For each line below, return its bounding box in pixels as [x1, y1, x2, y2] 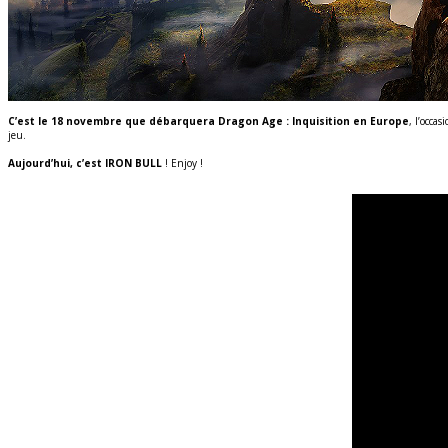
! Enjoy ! [162, 155, 203, 170]
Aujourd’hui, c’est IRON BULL [8, 155, 162, 170]
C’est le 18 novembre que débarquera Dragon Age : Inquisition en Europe [8, 113, 409, 128]
